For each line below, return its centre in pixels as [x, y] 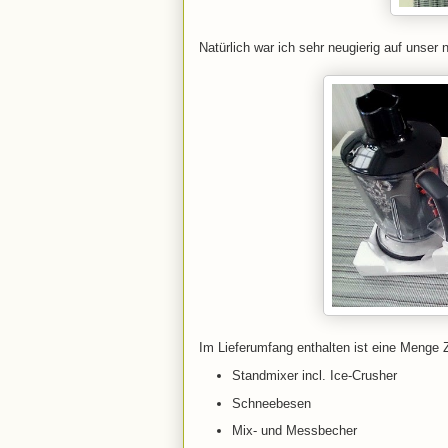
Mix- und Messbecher [294, 431]
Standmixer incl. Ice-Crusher [314, 375]
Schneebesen [271, 403]
